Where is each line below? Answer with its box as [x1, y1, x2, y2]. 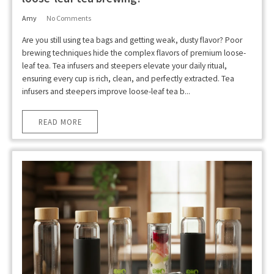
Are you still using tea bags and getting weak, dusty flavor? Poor [22, 35, 242, 46]
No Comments [46, 13, 91, 23]
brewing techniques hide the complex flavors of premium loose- [22, 48, 246, 59]
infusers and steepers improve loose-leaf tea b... [22, 86, 190, 97]
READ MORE [38, 116, 82, 127]
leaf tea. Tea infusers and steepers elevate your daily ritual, [22, 61, 227, 72]
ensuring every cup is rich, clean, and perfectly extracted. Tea [22, 73, 234, 84]
